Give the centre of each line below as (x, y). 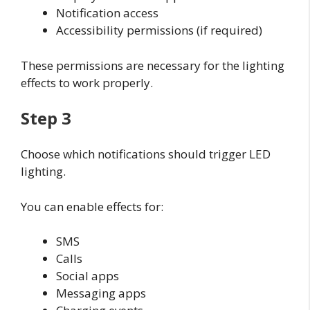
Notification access (107, 13)
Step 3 (46, 118)
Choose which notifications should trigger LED (146, 154)
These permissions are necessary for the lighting (153, 65)
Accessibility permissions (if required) (159, 30)
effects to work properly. (87, 82)
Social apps (88, 276)
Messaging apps (101, 293)
